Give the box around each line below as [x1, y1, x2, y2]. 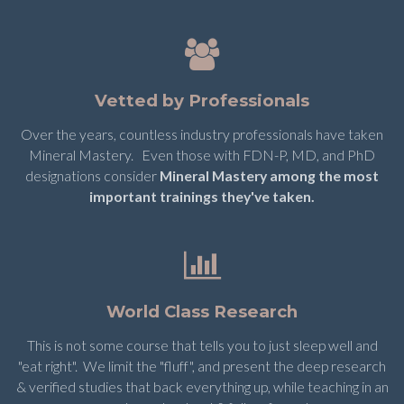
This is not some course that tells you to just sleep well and [26, 335, 378, 353]
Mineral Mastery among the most [160, 166, 379, 184]
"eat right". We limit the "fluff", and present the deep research [18, 356, 386, 374]
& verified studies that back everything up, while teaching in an [15, 377, 389, 395]
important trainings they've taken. [89, 187, 315, 205]
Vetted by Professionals [95, 89, 309, 111]
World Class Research [106, 300, 298, 322]
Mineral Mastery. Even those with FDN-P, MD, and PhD [29, 145, 375, 163]
